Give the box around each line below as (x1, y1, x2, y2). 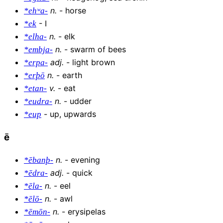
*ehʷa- (24, 5, 48, 15)
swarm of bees (70, 44, 126, 54)
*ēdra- (24, 168, 48, 178)
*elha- (24, 31, 47, 41)
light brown (72, 57, 115, 67)
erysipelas (68, 207, 106, 217)
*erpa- (24, 57, 48, 67)
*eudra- (24, 96, 52, 106)
